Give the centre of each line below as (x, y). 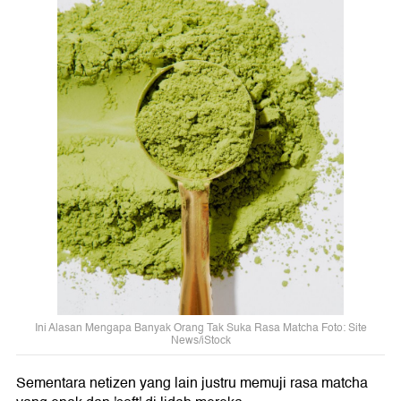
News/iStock (200, 340)
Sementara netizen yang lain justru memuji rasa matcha (192, 383)
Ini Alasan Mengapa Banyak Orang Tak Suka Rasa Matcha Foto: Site (200, 328)
